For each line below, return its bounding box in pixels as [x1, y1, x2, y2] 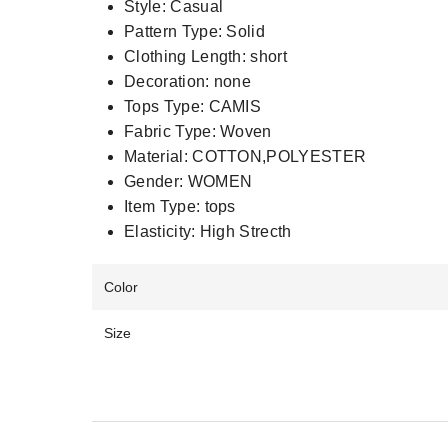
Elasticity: [124, 223, 200, 240]
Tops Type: [124, 98, 209, 115]
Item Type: [124, 198, 205, 215]
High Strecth [199, 223, 292, 240]
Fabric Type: [124, 123, 221, 140]
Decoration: [124, 73, 214, 90]
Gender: [124, 173, 188, 190]
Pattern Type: [124, 23, 227, 40]
